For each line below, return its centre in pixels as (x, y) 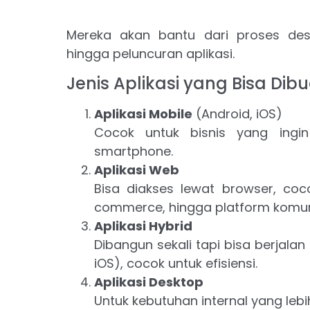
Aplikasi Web (136, 170)
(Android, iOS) (237, 114)
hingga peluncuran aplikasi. (150, 54)
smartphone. (133, 152)
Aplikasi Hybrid (143, 226)
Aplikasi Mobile (143, 114)
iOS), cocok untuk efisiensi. (175, 264)
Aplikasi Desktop (148, 282)
